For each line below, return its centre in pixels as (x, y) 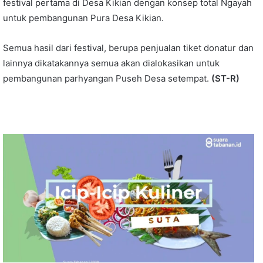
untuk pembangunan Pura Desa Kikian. (83, 18)
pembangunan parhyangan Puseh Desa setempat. (107, 78)
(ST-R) (225, 78)
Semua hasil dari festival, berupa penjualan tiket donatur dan (128, 48)
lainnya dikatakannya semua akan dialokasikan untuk (111, 63)
